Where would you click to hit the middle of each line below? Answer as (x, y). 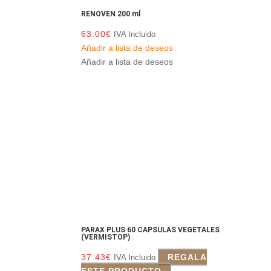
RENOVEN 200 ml (111, 14)
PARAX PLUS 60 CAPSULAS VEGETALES (151, 230)
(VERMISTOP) (106, 237)
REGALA (188, 257)
